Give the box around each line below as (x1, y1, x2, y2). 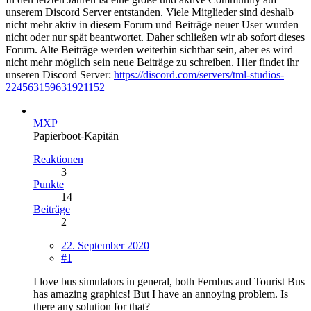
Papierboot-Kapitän (33, 129, 119, 142)
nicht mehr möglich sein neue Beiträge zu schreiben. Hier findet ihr (6, 56, 299, 68)
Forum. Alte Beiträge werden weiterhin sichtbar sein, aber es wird (6, 43, 293, 56)
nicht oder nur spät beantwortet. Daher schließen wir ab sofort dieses (6, 31, 305, 43)
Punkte (33, 178, 64, 190)
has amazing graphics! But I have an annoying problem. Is (33, 287, 288, 300)
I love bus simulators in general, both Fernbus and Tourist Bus (33, 275, 305, 287)
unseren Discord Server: (6, 68, 114, 81)
